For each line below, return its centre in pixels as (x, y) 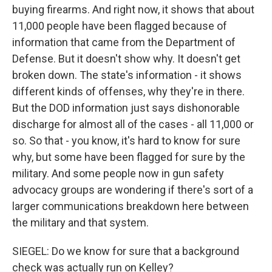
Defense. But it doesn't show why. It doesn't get (126, 59)
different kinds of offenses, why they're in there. (128, 91)
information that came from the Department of (124, 42)
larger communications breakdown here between (131, 206)
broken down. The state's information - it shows (127, 75)
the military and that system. (80, 223)
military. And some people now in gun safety (118, 173)
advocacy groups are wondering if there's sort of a (133, 190)
